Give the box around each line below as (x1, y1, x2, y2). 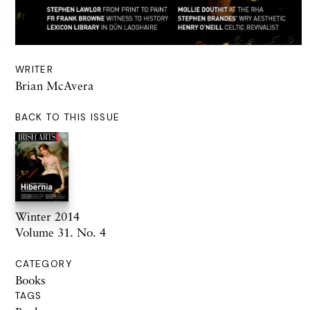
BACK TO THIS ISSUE (15, 111, 120, 124)
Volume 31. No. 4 (15, 225, 106, 240)
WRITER (15, 64, 54, 76)
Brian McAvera (15, 78, 94, 93)
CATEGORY (15, 258, 72, 271)
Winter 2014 (15, 209, 80, 224)
